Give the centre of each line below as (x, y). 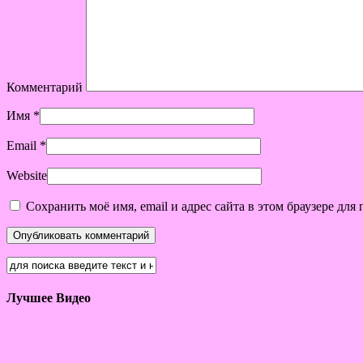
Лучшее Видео (49, 298)
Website (27, 175)
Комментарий (45, 87)
